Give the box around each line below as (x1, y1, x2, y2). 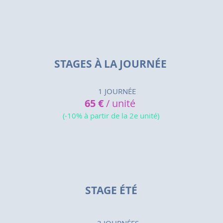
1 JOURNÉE (86, 86, 136, 96)
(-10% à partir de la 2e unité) (63, 111, 159, 120)
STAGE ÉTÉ (85, 183, 137, 198)
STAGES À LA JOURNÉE (54, 57, 167, 71)
